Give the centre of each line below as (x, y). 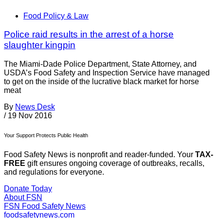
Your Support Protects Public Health (46, 136)
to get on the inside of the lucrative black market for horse (101, 82)
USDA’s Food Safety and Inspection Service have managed (107, 73)
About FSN (23, 198)
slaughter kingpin (40, 45)
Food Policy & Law (56, 16)
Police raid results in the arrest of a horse (89, 35)
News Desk (35, 107)
